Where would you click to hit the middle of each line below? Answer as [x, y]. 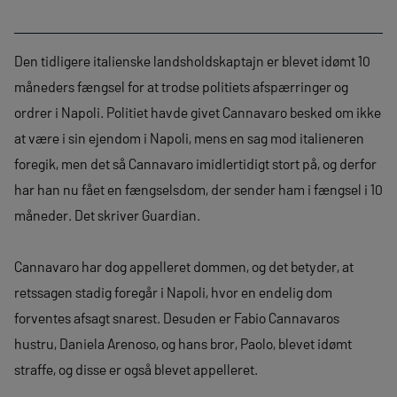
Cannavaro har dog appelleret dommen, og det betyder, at [184, 266]
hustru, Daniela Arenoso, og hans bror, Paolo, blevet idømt [183, 343]
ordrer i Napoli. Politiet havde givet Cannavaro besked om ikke [198, 112]
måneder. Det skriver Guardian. [107, 214]
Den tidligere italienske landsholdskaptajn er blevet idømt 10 [192, 60]
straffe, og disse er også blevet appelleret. [136, 369]
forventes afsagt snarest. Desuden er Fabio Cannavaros [177, 317]
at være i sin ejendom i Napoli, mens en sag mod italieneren [189, 137]
